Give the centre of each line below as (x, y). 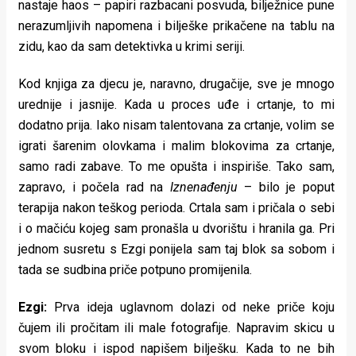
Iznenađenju (203, 187)
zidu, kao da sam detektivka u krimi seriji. (132, 46)
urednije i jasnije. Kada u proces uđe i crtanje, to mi (176, 104)
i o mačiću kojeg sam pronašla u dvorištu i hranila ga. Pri (176, 228)
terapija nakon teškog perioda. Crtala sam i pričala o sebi (176, 208)
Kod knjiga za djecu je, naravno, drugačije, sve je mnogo (176, 84)
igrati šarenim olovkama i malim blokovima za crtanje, (176, 146)
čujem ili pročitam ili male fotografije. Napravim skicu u (176, 328)
